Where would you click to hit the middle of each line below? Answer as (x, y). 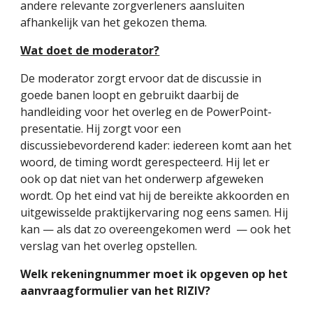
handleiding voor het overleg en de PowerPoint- (146, 112)
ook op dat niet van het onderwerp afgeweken (142, 179)
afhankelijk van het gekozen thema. (114, 22)
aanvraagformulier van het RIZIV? (116, 291)
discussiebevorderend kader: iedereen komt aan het (156, 145)
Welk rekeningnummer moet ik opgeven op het (154, 274)
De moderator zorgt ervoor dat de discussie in (141, 78)
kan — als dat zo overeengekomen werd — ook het (156, 229)
